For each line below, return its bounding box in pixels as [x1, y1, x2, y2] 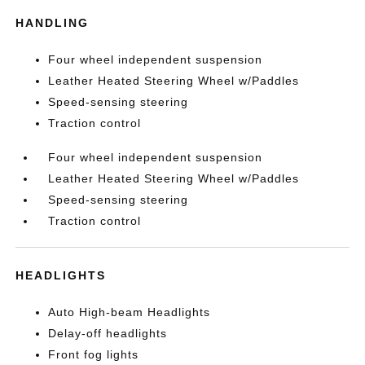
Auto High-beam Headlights [48, 305, 211, 319]
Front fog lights [48, 347, 139, 361]
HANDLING [15, 15, 90, 29]
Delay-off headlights [48, 326, 168, 340]
